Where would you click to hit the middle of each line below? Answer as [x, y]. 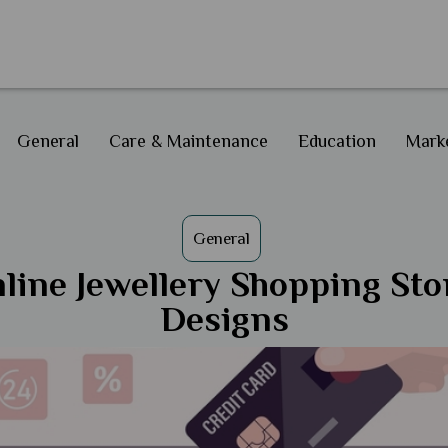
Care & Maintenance [188, 141]
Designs [224, 319]
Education [337, 141]
